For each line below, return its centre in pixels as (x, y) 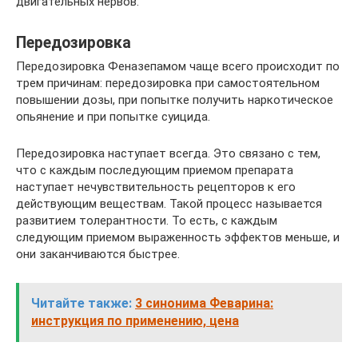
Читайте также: (82, 304)
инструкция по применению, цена (135, 321)
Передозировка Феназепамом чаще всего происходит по (178, 67)
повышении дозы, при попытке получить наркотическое (175, 100)
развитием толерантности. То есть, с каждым (147, 221)
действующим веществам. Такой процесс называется (169, 204)
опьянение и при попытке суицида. (113, 117)
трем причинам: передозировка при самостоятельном (168, 84)
